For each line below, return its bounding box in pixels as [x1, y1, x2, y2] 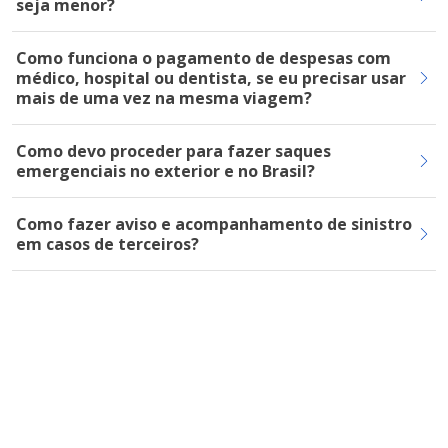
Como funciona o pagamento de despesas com [16, 47, 391, 69]
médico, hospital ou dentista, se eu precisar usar [16, 67, 406, 89]
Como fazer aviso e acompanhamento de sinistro [16, 213, 412, 235]
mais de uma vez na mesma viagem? [16, 87, 312, 109]
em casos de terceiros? [16, 233, 199, 255]
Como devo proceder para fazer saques [16, 140, 331, 162]
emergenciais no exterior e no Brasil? [16, 160, 315, 182]
